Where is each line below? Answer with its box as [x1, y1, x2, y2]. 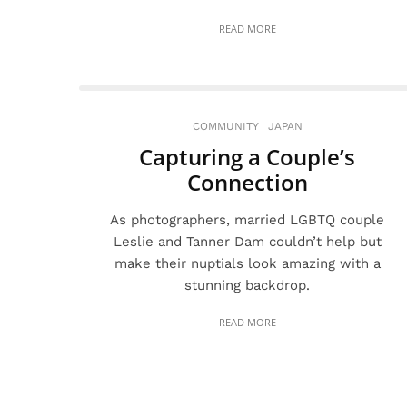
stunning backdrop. [184, 277, 310, 293]
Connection [186, 167, 308, 197]
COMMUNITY [192, 120, 259, 133]
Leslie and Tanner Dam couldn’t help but [113, 233, 382, 250]
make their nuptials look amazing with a [114, 255, 381, 272]
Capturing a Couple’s [139, 142, 355, 172]
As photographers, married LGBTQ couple [110, 212, 384, 228]
